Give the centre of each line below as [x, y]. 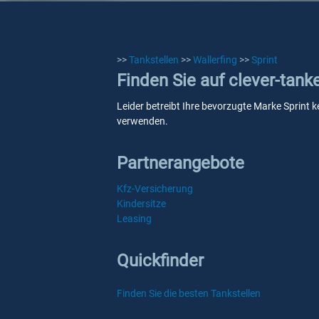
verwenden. [142, 121]
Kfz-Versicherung [155, 189]
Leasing [134, 219]
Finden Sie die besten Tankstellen [189, 293]
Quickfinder [160, 261]
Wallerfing [215, 60]
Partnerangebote [181, 163]
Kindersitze [141, 204]
